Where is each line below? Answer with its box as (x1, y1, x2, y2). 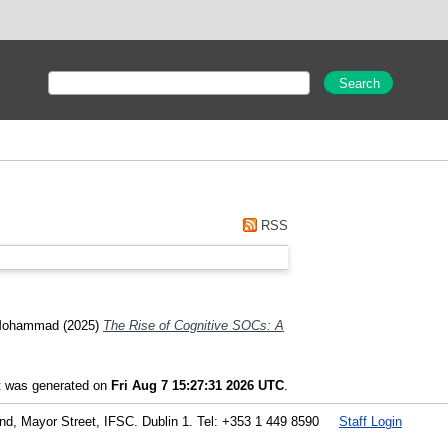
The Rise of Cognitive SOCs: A (103, 317, 284, 333)
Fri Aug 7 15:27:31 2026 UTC (111, 377, 284, 393)
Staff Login (339, 413, 402, 429)
